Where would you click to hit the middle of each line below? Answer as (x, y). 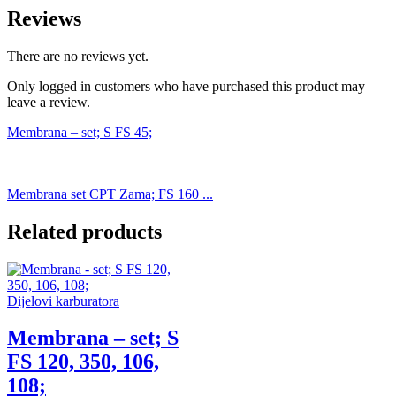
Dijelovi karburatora (63, 301)
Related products (84, 231)
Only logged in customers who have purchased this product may (186, 86)
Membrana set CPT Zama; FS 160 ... (110, 194)
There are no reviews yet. (78, 56)
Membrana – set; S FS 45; (80, 132)
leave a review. (49, 102)
